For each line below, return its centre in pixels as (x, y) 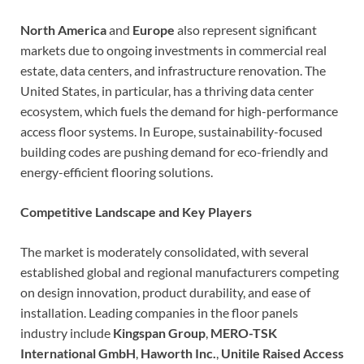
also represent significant (246, 29)
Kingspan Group (159, 332)
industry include (67, 332)
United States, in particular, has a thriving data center (167, 90)
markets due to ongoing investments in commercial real (173, 50)
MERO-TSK (244, 332)
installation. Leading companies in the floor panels (159, 312)
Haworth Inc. (178, 353)
